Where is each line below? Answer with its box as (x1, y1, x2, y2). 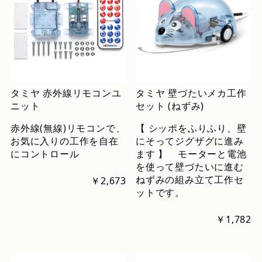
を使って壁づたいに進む (136, 160, 244, 173)
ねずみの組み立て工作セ (136, 173, 244, 186)
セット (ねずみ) (136, 99, 205, 112)
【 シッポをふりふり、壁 (136, 121, 247, 135)
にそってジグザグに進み (136, 134, 244, 147)
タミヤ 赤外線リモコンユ (10, 86, 122, 99)
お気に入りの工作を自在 (10, 134, 119, 147)
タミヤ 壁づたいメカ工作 (136, 86, 247, 99)
